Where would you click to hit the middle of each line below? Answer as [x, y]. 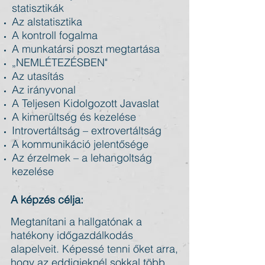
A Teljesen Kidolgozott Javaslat [85, 103]
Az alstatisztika [47, 22]
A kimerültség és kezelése [74, 117]
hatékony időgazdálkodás [72, 235]
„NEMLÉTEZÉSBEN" [60, 62]
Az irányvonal [44, 90]
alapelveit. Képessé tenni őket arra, [94, 249]
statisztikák [38, 8]
